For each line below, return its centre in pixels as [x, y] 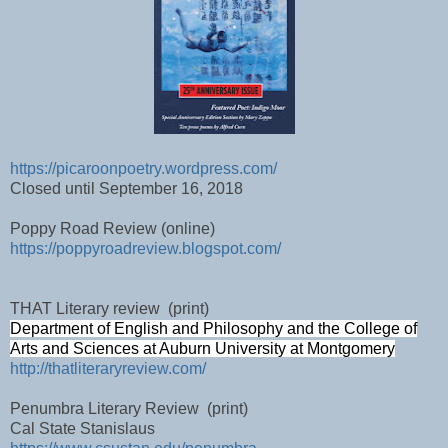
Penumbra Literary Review [104, 408]
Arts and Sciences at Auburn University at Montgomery [202, 348]
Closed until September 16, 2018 [126, 188]
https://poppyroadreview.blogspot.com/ [145, 248]
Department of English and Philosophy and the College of [213, 328]
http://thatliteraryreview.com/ [108, 368]
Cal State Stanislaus [82, 428]
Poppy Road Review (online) [112, 228]
